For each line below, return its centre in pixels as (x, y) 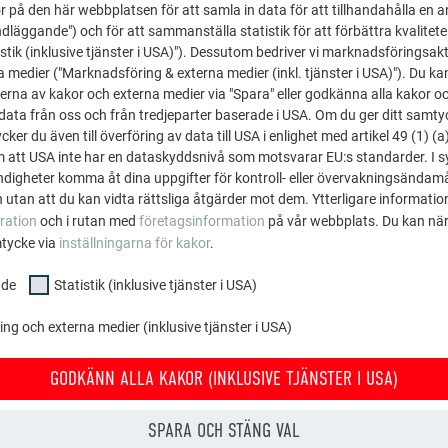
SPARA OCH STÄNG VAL (224, 431)
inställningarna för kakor (134, 242)
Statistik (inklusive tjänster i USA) (155, 284)
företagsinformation (202, 220)
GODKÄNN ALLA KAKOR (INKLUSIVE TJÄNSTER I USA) (224, 379)
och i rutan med (88, 220)
